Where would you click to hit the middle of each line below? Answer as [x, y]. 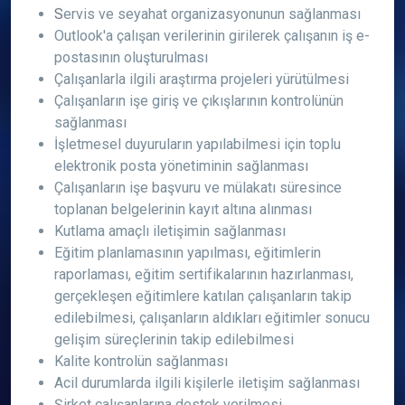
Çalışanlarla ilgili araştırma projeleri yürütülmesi [202, 79]
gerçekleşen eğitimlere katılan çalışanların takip [203, 296]
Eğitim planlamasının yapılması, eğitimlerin [188, 253]
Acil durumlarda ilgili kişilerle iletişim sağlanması [207, 383]
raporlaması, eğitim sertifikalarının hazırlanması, [204, 274]
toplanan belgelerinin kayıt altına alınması [183, 209]
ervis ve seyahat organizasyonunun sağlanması [212, 14]
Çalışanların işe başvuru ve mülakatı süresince [198, 188]
